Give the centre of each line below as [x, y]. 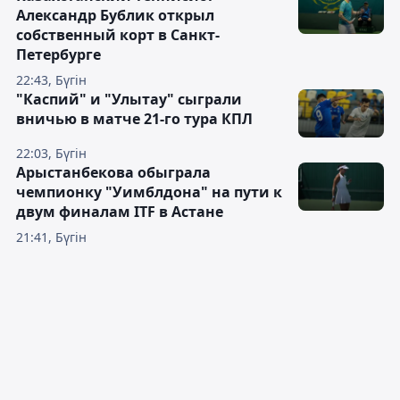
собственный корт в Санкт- [118, 35]
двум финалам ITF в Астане [120, 212]
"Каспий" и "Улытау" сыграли [129, 99]
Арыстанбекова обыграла [113, 172]
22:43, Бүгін [51, 80]
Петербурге [58, 54]
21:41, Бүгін [51, 237]
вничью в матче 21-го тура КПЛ [134, 119]
